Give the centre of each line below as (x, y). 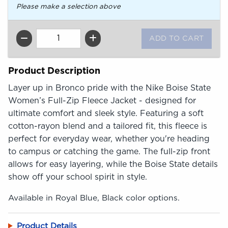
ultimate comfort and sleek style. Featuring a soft (106, 114)
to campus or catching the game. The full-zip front (109, 152)
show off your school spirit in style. (78, 177)
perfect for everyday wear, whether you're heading (109, 139)
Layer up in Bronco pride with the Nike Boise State (109, 88)
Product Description (54, 72)
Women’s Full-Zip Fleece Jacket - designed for (102, 101)
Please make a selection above (68, 6)
